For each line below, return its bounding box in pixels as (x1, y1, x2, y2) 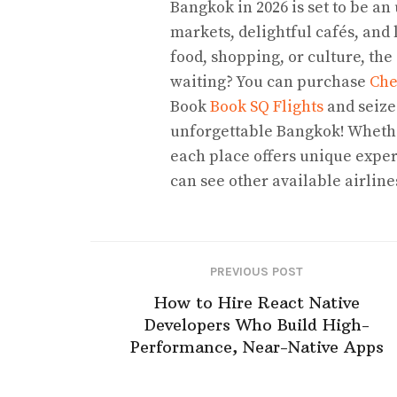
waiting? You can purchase (170, 72, 370, 92)
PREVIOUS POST (210, 263, 303, 279)
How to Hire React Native (153, 292, 360, 313)
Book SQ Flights (210, 97, 323, 117)
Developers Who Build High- (144, 314, 370, 335)
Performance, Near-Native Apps (129, 336, 384, 357)
